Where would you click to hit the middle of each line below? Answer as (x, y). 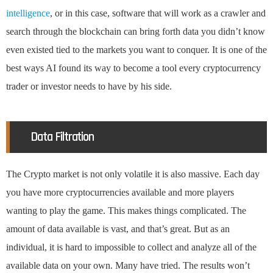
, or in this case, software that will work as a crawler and (158, 13)
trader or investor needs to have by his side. (89, 87)
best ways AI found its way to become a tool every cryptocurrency (133, 68)
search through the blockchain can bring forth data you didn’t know (136, 32)
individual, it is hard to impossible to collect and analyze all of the (131, 247)
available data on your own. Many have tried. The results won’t (128, 266)
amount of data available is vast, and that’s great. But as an (118, 229)
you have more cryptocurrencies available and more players (120, 193)
